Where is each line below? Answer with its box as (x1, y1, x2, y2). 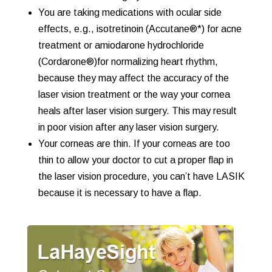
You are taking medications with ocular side (38, 7, 222, 18)
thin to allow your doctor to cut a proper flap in (38, 155, 233, 165)
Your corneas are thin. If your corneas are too (38, 138, 230, 149)
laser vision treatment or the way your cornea (38, 89, 230, 100)
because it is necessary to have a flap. (38, 188, 202, 198)
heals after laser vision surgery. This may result (38, 106, 237, 116)
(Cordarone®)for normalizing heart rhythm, (38, 56, 218, 67)
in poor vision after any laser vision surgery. (38, 122, 219, 132)
